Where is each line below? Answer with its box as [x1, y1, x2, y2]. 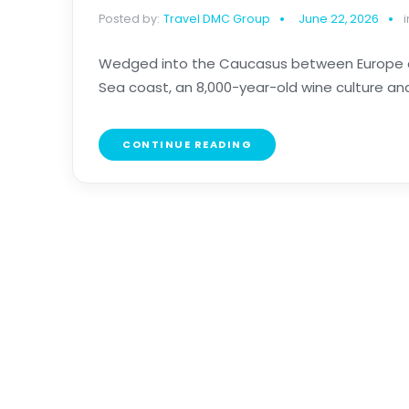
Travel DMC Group [163, 11, 270, 27]
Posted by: [99, 11, 160, 27]
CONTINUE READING [122, 137, 252, 152]
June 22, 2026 [299, 11, 379, 27]
